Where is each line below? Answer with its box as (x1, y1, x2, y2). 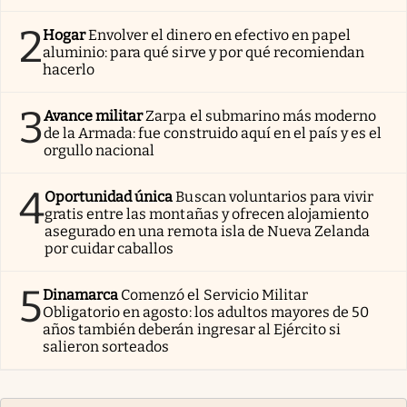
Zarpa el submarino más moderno (145, 106, 377, 124)
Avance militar (44, 106, 144, 124)
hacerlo (43, 60, 95, 78)
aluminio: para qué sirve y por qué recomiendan (43, 43, 365, 61)
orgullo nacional (44, 141, 155, 159)
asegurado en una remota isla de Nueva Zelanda (45, 222, 371, 240)
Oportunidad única (45, 187, 174, 205)
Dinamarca (43, 285, 119, 303)
